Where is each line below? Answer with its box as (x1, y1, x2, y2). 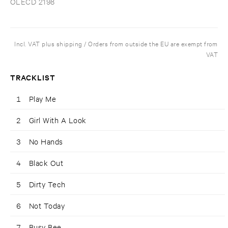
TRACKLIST (10, 72, 56, 83)
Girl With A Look (29, 115, 87, 125)
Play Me (29, 94, 56, 104)
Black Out (29, 158, 64, 168)
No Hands (29, 136, 63, 147)
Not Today (29, 201, 65, 211)
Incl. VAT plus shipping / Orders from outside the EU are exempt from (14, 39, 218, 48)
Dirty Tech (29, 179, 66, 189)
